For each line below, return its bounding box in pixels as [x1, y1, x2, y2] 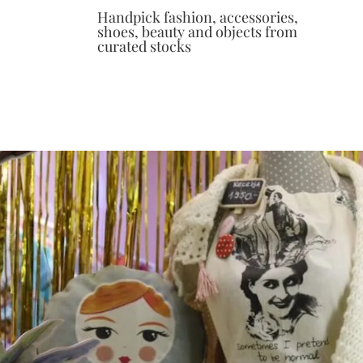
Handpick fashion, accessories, [96, 7, 298, 28]
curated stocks [96, 36, 191, 57]
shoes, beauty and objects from [96, 22, 297, 42]
